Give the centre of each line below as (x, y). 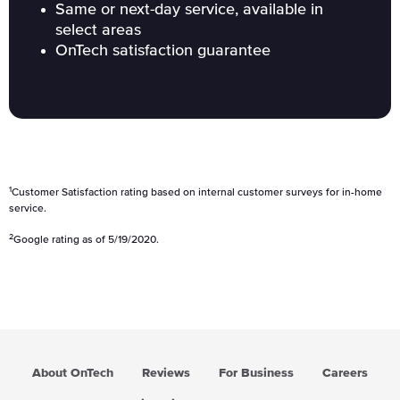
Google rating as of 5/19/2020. (86, 240)
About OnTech (73, 373)
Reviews (166, 373)
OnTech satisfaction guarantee (163, 51)
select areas (98, 30)
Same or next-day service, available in (189, 10)
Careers (345, 373)
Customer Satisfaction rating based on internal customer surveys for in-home (197, 193)
